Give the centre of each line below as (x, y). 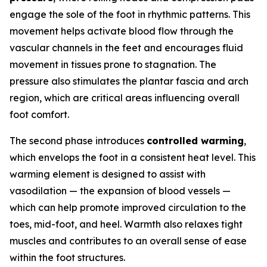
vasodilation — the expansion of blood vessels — (120, 191)
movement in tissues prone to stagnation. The (113, 65)
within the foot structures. (67, 258)
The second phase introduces (78, 141)
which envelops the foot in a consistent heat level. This (133, 158)
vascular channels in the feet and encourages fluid (126, 48)
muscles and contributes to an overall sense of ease (128, 241)
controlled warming (195, 141)
